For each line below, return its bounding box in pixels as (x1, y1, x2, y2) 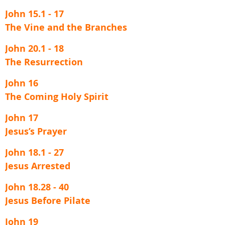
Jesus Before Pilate (5, 194, 103, 207)
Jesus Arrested (5, 160, 70, 172)
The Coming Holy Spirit (5, 90, 108, 103)
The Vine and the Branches (5, 21, 132, 34)
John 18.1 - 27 (5, 146, 64, 159)
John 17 (5, 111, 38, 124)
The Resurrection (5, 56, 103, 68)
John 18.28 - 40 (5, 181, 69, 193)
